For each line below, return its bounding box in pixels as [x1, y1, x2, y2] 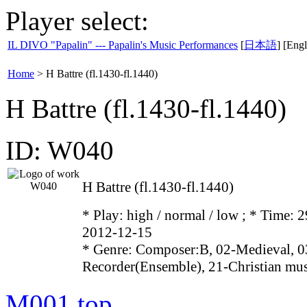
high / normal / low [127, 207, 242, 223]
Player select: [5, 6, 149, 36]
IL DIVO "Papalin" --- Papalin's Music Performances [8, 39, 238, 51]
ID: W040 [5, 136, 114, 165]
